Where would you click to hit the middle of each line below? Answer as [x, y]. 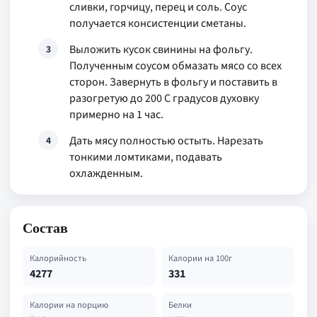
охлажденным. [106, 173]
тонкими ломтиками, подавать [146, 157]
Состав [45, 227]
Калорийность [58, 258]
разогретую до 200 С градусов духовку [164, 98]
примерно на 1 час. [116, 115]
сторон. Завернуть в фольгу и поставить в [173, 82]
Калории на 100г [200, 258]
